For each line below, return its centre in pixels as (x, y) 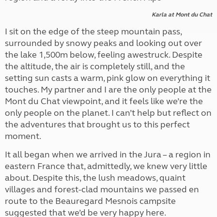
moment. (23, 136)
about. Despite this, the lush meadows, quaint (95, 178)
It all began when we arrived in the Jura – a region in (108, 155)
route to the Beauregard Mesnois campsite (90, 201)
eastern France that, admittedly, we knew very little (106, 166)
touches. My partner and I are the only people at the (108, 90)
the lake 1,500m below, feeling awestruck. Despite (104, 55)
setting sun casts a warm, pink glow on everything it (108, 78)
